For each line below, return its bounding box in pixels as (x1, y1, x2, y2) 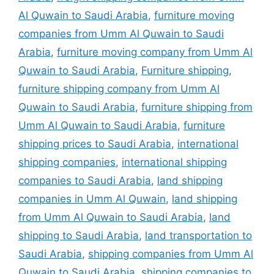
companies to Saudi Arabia (18, 174, 151, 187)
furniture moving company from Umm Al (57, 45, 253, 58)
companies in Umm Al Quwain (18, 192, 166, 205)
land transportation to (145, 229, 252, 242)
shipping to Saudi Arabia (18, 229, 139, 242)
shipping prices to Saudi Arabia (18, 137, 171, 150)
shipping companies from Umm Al (88, 247, 253, 260)
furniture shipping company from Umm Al (18, 82, 220, 95)
